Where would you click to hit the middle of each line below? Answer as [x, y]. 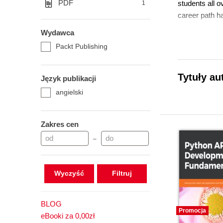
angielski [69, 92]
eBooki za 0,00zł [68, 216]
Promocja [192, 211]
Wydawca [57, 33]
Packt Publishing [82, 46]
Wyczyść [69, 173]
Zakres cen [60, 124]
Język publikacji [68, 78]
